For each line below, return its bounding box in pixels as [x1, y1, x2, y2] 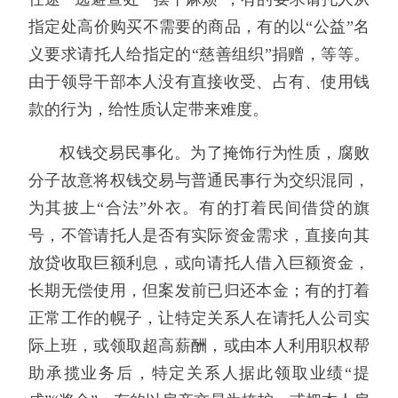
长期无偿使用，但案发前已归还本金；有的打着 [28, 282, 370, 300]
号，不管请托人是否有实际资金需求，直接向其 [28, 227, 370, 245]
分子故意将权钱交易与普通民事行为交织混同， [28, 171, 370, 190]
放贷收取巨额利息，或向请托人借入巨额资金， [28, 254, 370, 273]
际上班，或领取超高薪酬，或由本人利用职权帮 [28, 337, 370, 355]
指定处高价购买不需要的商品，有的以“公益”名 [28, 18, 370, 36]
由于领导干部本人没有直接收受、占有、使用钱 [28, 73, 370, 92]
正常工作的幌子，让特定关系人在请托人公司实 [28, 309, 370, 328]
